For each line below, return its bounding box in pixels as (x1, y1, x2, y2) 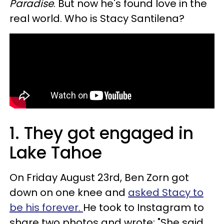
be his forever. (9, 200, 83, 214)
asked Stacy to (128, 185, 203, 199)
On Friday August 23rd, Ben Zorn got (9, 170, 189, 184)
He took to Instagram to (83, 200, 204, 214)
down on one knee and (9, 185, 128, 199)
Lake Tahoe (9, 141, 102, 164)
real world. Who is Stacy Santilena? (9, 11, 184, 25)
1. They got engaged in (9, 121, 193, 145)
